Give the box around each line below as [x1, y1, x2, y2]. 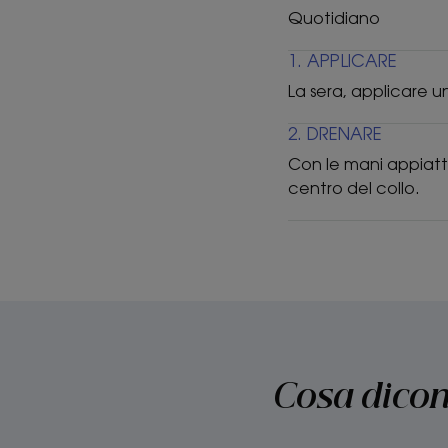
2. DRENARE [288, 123, 382, 144]
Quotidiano [288, 8, 380, 28]
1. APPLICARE [288, 50, 397, 71]
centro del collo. [288, 178, 420, 198]
